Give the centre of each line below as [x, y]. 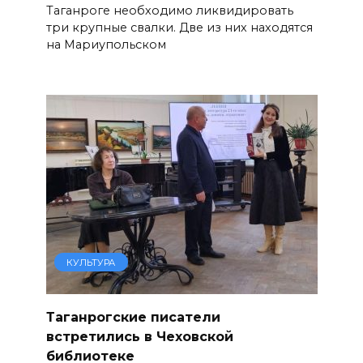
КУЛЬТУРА [91, 262]
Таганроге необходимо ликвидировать [169, 10]
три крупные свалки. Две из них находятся [179, 27]
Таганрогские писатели [133, 317]
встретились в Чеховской [139, 336]
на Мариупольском [106, 44]
